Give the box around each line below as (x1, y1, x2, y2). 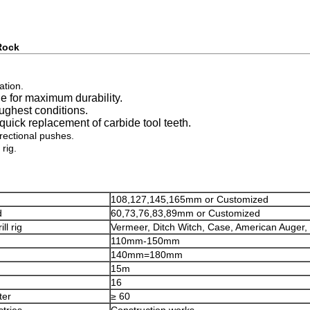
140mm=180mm (111, 249, 183, 260)
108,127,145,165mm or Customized (111, 194, 268, 205)
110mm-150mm (111, 235, 180, 246)
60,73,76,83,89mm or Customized (111, 208, 260, 219)
